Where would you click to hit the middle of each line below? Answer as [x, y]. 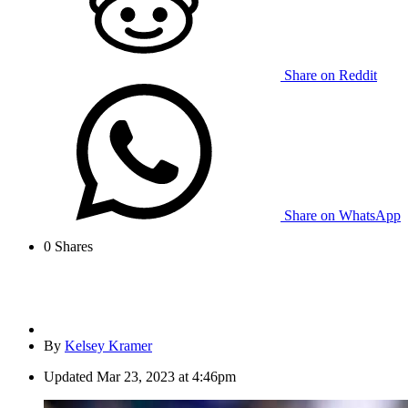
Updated [68, 377]
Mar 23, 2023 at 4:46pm [166, 377]
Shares [72, 247]
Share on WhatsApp [342, 216]
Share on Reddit [331, 76]
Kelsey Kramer [108, 346]
